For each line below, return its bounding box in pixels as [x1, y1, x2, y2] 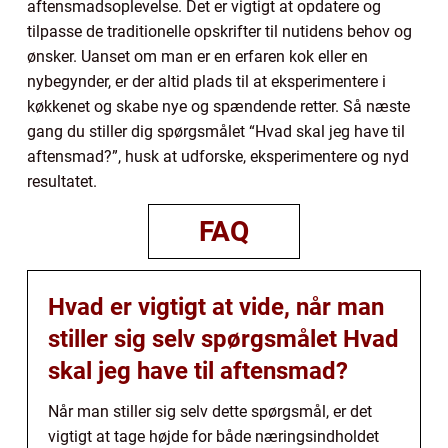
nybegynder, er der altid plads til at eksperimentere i [27, 72, 386, 92]
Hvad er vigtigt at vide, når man [48, 293, 384, 322]
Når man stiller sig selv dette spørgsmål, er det [48, 402, 372, 422]
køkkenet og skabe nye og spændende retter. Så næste [27, 97, 410, 117]
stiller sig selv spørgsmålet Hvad [48, 325, 399, 354]
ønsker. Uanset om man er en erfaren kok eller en [27, 47, 368, 67]
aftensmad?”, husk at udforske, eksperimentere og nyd [27, 147, 409, 167]
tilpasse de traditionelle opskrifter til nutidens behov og [27, 22, 412, 42]
